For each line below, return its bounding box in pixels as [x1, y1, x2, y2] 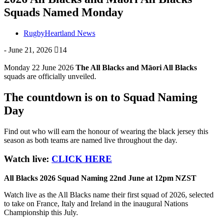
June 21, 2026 [8, 45, 52, 54]
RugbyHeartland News [24, 28, 95, 37]
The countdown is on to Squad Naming [4, 90, 197, 104]
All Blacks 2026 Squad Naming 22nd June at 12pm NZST [4, 174, 196, 183]
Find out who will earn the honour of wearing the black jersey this [4, 127, 208, 136]
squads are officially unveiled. [4, 72, 96, 81]
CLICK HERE [52, 154, 112, 165]
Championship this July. [4, 208, 78, 217]
